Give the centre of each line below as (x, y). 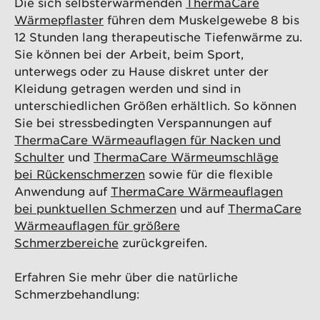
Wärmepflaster (59, 19)
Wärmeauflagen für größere (97, 225)
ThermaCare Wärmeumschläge (186, 156)
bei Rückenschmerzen (80, 173)
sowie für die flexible (209, 173)
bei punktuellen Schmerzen (95, 207)
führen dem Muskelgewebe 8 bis (201, 19)
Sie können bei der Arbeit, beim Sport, (129, 53)
